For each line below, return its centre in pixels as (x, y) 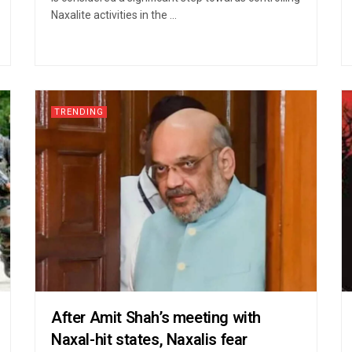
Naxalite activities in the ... (114, 15)
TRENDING (79, 112)
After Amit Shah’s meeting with (156, 317)
